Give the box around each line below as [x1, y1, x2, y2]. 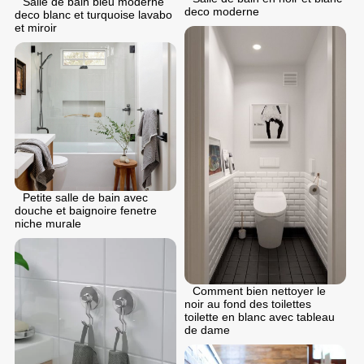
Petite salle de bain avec [23, 191, 148, 205]
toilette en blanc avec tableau [184, 310, 335, 324]
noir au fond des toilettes [184, 297, 311, 311]
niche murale [15, 217, 81, 231]
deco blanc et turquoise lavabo [15, 7, 172, 21]
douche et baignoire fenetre [15, 204, 157, 218]
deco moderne [184, 4, 259, 18]
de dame [184, 323, 230, 337]
